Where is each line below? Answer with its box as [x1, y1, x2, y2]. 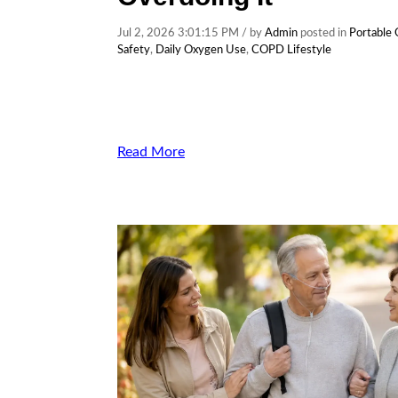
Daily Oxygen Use [155, 44, 246, 56]
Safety [117, 44, 150, 56]
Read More [117, 145, 185, 159]
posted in [298, 28, 349, 39]
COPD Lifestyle [251, 44, 331, 56]
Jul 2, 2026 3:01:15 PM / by [117, 28, 265, 39]
